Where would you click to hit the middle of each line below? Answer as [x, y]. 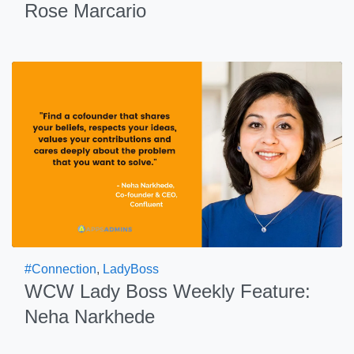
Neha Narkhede [90, 316]
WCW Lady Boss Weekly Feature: [168, 291]
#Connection [60, 269]
